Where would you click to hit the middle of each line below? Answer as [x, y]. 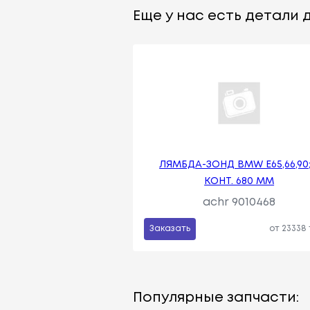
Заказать [170, 228]
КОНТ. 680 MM [239, 181]
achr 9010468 [239, 202]
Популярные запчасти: [216, 298]
